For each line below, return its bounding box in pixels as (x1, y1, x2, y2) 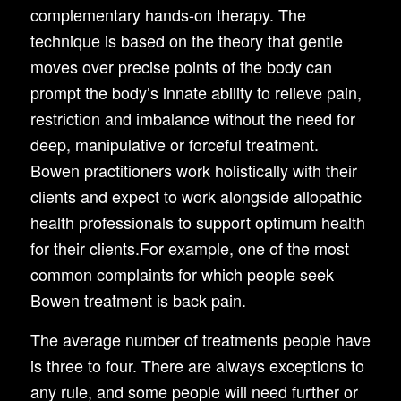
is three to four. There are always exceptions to (30, 354, 364, 378)
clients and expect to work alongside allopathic (30, 184, 362, 209)
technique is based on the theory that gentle (30, 29, 343, 53)
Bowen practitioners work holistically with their (30, 158, 357, 183)
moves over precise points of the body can (30, 55, 332, 79)
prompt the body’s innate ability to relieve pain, (30, 81, 362, 105)
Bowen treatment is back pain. (30, 288, 246, 312)
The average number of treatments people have (30, 328, 371, 352)
